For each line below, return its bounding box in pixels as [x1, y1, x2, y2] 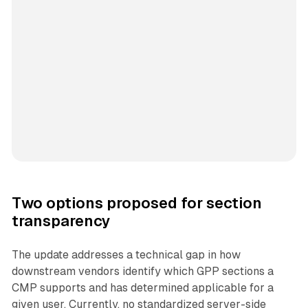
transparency [11, 212, 111, 230]
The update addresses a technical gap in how [11, 247, 241, 261]
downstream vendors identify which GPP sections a [11, 264, 274, 278]
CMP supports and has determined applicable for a [11, 280, 274, 294]
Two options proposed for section [11, 194, 262, 212]
